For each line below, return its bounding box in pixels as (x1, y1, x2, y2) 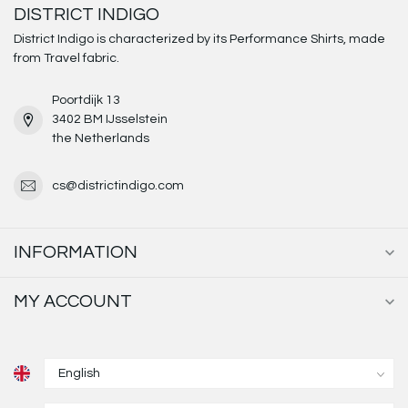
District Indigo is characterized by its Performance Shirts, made (14, 33, 385, 46)
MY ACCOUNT (14, 292, 132, 311)
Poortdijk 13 (52, 94, 120, 107)
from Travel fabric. (14, 52, 119, 66)
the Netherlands (52, 132, 149, 146)
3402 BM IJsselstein (52, 113, 168, 127)
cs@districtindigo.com (52, 178, 184, 192)
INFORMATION (14, 243, 138, 262)
